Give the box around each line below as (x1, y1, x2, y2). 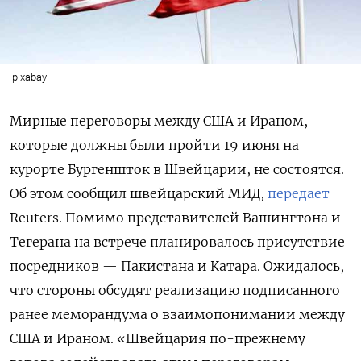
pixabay (11, 71, 47, 84)
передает (268, 185, 330, 202)
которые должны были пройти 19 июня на (10, 137, 299, 154)
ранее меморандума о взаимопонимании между (10, 306, 345, 323)
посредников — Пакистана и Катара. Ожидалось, (10, 258, 344, 275)
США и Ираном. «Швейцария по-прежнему (10, 330, 305, 347)
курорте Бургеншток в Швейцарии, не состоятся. (10, 161, 344, 178)
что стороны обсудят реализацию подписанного (10, 282, 340, 299)
